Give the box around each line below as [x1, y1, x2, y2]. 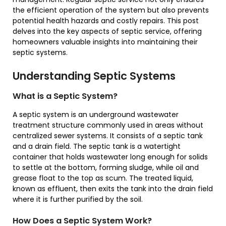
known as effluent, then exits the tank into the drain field [13, 184, 213, 194]
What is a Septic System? [13, 90, 118, 102]
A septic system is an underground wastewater [13, 109, 179, 120]
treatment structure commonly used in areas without [13, 120, 203, 130]
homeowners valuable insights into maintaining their [13, 37, 198, 47]
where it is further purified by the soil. [13, 194, 143, 204]
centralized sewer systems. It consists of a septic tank [13, 131, 203, 141]
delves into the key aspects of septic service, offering [13, 26, 202, 36]
